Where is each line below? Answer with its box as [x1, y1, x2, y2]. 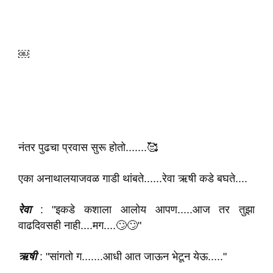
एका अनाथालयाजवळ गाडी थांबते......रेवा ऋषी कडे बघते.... [18, 172, 247, 185]
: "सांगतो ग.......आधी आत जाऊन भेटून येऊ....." [37, 250, 227, 263]
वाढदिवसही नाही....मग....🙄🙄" [18, 219, 141, 232]
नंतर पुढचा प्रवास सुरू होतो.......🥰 [18, 141, 158, 154]
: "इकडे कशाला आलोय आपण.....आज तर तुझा [31, 204, 255, 216]
